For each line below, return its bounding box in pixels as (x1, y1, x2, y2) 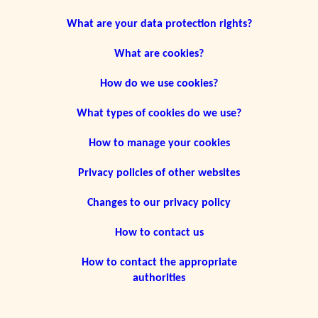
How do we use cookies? (100, 78, 218, 90)
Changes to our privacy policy (87, 197, 231, 209)
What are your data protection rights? (66, 18, 252, 31)
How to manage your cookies (88, 138, 230, 150)
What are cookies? (114, 48, 204, 60)
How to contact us (114, 227, 204, 239)
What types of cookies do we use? (77, 108, 241, 120)
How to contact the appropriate (81, 257, 237, 269)
